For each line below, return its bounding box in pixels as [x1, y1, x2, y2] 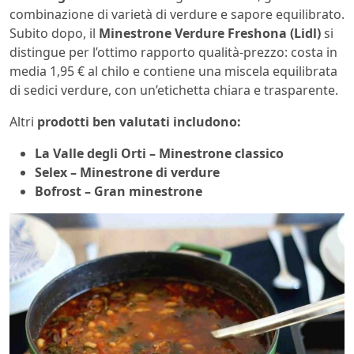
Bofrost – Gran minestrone [35, 182, 205, 200]
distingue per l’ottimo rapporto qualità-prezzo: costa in [9, 43, 337, 61]
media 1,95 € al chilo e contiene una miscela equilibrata [9, 62, 337, 80]
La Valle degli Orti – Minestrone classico [35, 144, 284, 162]
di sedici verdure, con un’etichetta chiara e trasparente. [9, 81, 338, 99]
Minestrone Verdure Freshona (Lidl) [99, 24, 321, 42]
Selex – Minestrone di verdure [35, 163, 220, 181]
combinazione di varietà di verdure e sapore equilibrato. [9, 5, 345, 23]
